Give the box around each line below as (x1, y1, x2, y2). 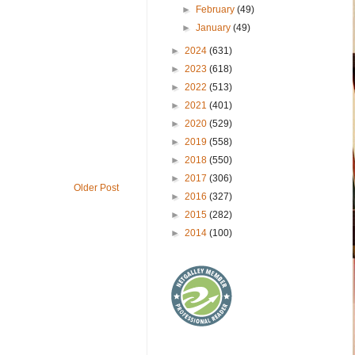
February (196, 3, 238, 15)
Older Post (74, 182, 119, 194)
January (196, 21, 234, 33)
